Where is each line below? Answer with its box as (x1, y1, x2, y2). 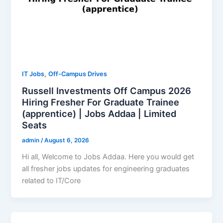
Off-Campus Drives (48, 70, 108, 78)
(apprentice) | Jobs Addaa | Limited (22, 108, 177, 119)
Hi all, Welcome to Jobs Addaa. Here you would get (22, 152, 195, 162)
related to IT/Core (22, 176, 81, 186)
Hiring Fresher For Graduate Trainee (22, 97, 180, 108)
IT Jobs (22, 70, 45, 78)
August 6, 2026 (44, 137, 90, 144)
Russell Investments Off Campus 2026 (22, 85, 192, 97)
